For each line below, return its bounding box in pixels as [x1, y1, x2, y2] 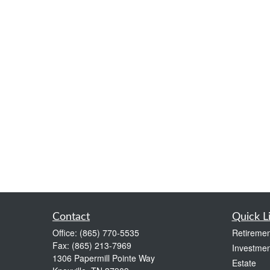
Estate [231, 256, 256, 269]
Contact [52, 211, 90, 222]
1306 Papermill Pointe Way [52, 251, 155, 264]
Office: [52, 226, 80, 239]
